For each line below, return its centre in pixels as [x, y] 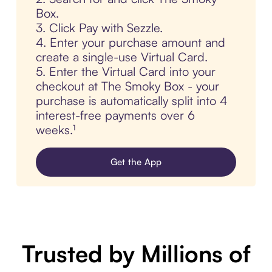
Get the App [136, 162]
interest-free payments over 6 [115, 115]
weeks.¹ [55, 130]
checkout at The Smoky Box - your [127, 86]
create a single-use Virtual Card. [121, 57]
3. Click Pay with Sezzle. [99, 28]
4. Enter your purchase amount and [130, 42]
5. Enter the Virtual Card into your [125, 72]
